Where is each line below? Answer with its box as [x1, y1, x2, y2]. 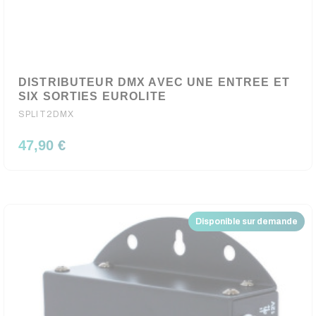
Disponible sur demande [195, 217, 298, 226]
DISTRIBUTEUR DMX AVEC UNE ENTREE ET [18, 76, 290, 88]
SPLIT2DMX [18, 109, 75, 119]
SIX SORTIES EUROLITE [18, 90, 166, 102]
